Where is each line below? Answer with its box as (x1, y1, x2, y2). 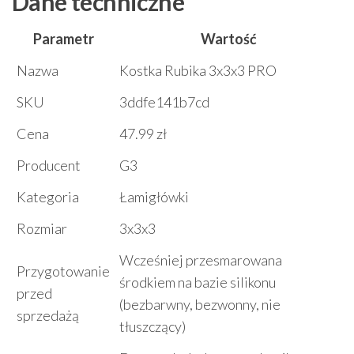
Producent (17, 156, 81, 175)
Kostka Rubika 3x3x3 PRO (119, 62, 277, 80)
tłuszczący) (119, 318, 186, 336)
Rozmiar (17, 220, 67, 238)
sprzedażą (17, 307, 79, 325)
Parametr (32, 30, 94, 48)
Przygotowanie (17, 262, 110, 281)
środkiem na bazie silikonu (119, 273, 276, 292)
